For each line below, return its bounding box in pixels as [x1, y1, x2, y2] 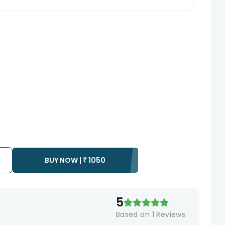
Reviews [154, 209, 186, 219]
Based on [116, 209, 152, 219]
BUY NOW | [45, 155, 82, 165]
